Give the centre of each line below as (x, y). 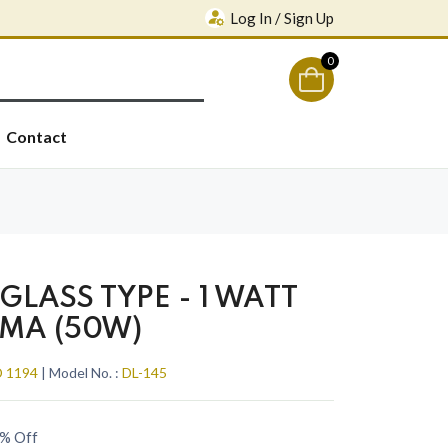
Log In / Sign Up (282, 17)
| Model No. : (80, 372)
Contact (36, 136)
